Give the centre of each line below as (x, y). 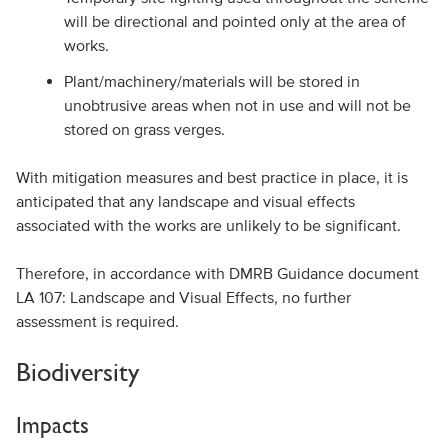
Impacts (52, 424)
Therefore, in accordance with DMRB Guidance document (217, 273)
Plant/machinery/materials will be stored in (211, 81)
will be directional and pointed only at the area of (234, 21)
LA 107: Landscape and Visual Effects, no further (183, 297)
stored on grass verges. (146, 129)
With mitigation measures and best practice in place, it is (211, 177)
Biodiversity (77, 372)
